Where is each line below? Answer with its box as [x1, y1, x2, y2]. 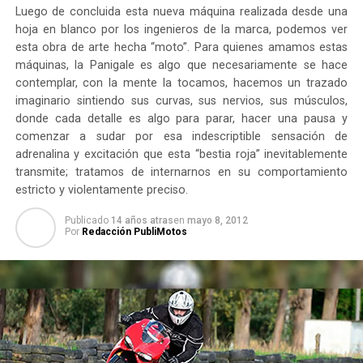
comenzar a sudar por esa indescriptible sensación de [15, 130, 348, 144]
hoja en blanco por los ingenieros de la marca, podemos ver [15, 23, 348, 37]
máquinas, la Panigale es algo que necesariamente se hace [15, 58, 348, 73]
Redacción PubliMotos [81, 226, 187, 238]
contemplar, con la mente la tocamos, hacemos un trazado [15, 76, 348, 91]
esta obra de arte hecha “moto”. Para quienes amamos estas [15, 41, 348, 55]
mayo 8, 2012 [186, 215, 248, 227]
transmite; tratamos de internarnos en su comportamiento [15, 165, 348, 180]
